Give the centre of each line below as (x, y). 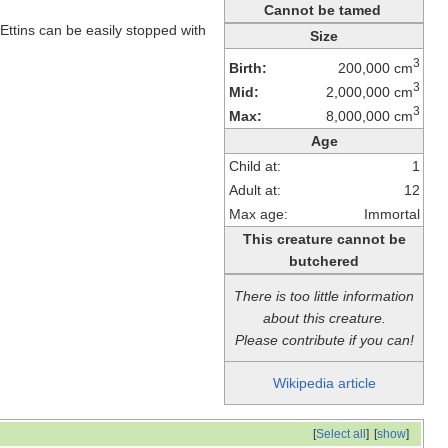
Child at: (254, 165)
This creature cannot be (324, 238)
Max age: (258, 213)
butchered (324, 260)
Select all (340, 433)
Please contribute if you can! (324, 339)
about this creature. (324, 317)
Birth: (247, 67)
